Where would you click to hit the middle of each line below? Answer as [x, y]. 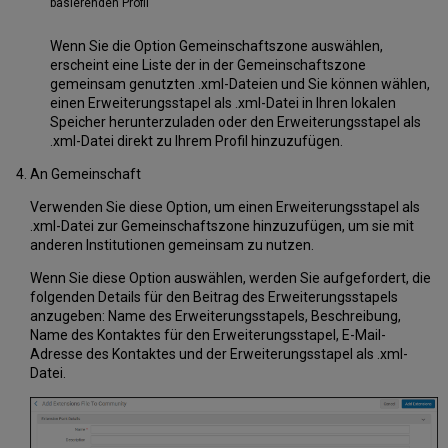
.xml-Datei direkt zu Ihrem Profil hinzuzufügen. [196, 141]
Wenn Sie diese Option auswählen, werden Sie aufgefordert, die [230, 278]
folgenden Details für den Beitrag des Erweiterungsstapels [213, 297]
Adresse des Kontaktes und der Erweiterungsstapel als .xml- [218, 354]
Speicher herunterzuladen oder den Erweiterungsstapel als [235, 122]
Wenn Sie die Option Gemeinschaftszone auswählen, [216, 46]
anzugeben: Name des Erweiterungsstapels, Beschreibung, [215, 316]
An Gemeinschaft [85, 174]
